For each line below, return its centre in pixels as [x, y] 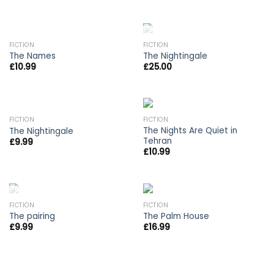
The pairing [32, 216]
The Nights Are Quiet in [190, 131]
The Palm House [176, 216]
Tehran [157, 141]
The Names [32, 56]
